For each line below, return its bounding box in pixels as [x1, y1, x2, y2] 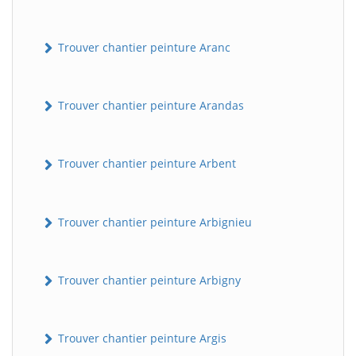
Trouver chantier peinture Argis [55, 331, 226, 346]
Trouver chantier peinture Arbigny [55, 272, 241, 288]
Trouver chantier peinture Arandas [55, 98, 244, 114]
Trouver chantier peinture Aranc [55, 39, 230, 55]
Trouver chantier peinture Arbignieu [55, 214, 252, 230]
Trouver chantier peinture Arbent [55, 156, 236, 172]
